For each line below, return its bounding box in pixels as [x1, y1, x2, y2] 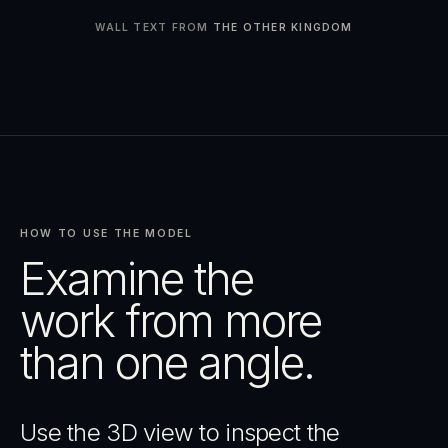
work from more [20, 294, 321, 348]
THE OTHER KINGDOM [212, 21, 353, 33]
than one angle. [20, 336, 314, 390]
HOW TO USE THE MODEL [20, 227, 193, 240]
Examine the [20, 252, 253, 306]
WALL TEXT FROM [95, 21, 213, 33]
